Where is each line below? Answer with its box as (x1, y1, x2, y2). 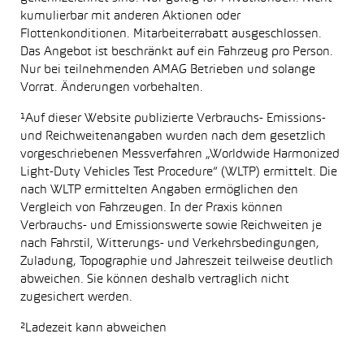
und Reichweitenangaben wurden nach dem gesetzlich (20, 131, 326, 142)
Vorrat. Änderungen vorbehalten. (20, 82, 203, 93)
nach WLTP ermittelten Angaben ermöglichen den (20, 184, 298, 196)
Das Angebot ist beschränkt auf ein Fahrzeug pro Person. (20, 46, 333, 58)
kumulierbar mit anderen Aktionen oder (20, 11, 240, 22)
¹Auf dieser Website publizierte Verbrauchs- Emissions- (20, 113, 326, 124)
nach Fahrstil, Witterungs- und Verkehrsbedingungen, (20, 238, 319, 249)
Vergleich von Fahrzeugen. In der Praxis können (20, 202, 283, 214)
